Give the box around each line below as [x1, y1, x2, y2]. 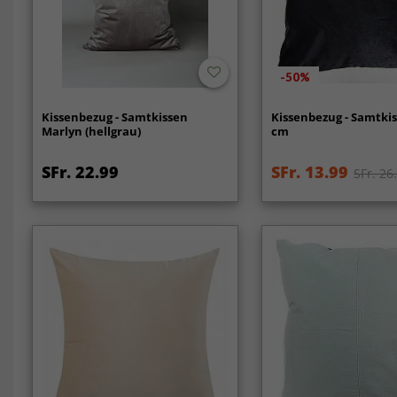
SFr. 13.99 [271, 161, 349, 183]
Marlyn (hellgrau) [41, 123, 141, 140]
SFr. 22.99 [41, 161, 119, 183]
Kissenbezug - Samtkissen [41, 109, 188, 126]
